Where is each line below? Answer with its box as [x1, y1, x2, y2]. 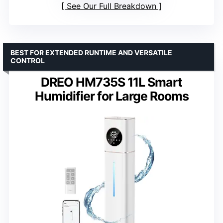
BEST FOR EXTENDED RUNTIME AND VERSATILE [10, 48, 172, 57]
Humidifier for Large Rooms [34, 89, 189, 104]
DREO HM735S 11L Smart [41, 75, 182, 90]
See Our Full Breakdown [67, 1, 156, 11]
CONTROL [10, 56, 45, 65]
